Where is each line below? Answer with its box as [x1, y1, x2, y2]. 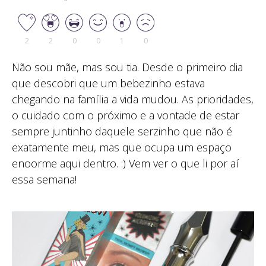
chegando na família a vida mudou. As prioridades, [12, 91, 254, 106]
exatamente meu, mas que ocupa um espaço [12, 140, 232, 154]
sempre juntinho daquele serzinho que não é [12, 123, 232, 138]
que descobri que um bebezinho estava [12, 75, 205, 90]
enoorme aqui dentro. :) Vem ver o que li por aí [12, 156, 239, 170]
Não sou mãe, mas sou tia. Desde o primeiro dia [12, 59, 243, 74]
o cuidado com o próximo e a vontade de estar [12, 107, 239, 122]
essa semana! [12, 172, 77, 186]
